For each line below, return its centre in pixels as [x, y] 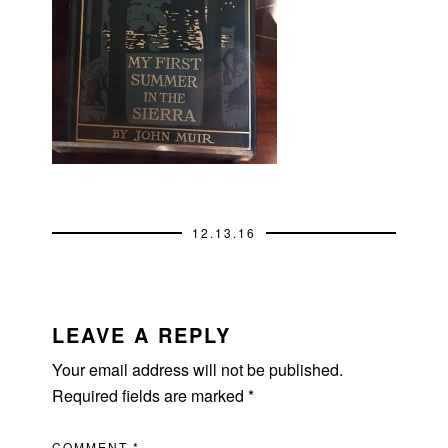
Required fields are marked [150, 395]
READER [77, 305]
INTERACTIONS [123, 333]
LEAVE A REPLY [142, 334]
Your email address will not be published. [198, 369]
